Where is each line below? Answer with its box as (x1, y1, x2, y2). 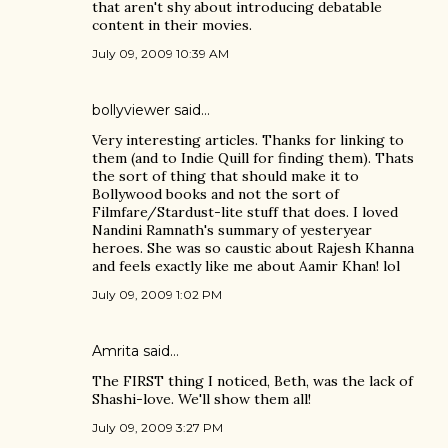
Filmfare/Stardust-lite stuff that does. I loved (92, 203, 398, 221)
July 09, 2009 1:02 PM (92, 287, 222, 302)
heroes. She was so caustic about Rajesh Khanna (92, 239, 414, 257)
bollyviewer (92, 101, 170, 119)
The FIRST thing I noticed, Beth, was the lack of (92, 372, 413, 390)
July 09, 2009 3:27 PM (92, 420, 223, 435)
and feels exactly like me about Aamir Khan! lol (92, 257, 400, 275)
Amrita (92, 342, 139, 360)
